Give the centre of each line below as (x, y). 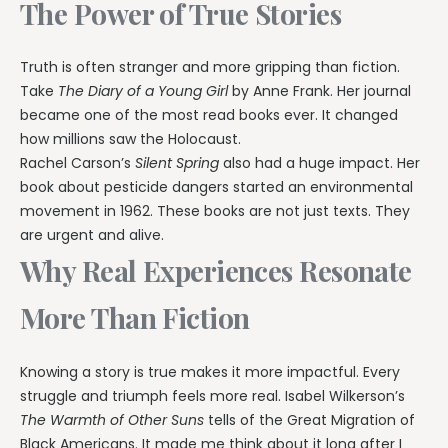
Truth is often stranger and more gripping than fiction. (210, 67)
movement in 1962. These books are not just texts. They (215, 211)
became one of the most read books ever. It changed (209, 115)
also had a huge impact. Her (319, 163)
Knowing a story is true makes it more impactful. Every (210, 371)
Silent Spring (177, 163)
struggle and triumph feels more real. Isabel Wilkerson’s (212, 395)
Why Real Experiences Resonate (216, 271)
